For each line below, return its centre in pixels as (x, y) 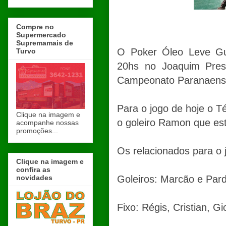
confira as (33, 169)
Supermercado (41, 35)
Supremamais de (45, 43)
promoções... (37, 130)
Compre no (35, 26)
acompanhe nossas (47, 122)
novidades (34, 177)
